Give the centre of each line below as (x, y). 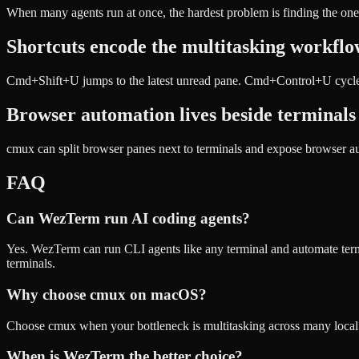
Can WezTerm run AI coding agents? (128, 218)
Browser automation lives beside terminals (181, 114)
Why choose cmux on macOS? (107, 294)
